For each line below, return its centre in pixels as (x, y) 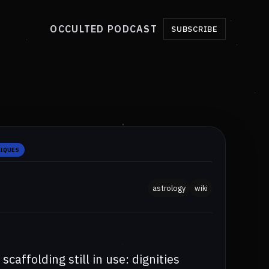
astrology (169, 188)
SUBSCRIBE (194, 29)
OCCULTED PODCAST (104, 29)
